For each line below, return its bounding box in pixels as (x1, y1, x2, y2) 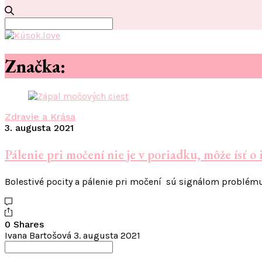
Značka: (5, 53, 70, 78)
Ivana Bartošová (5, 230, 71, 242)
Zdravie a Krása (5, 111, 75, 123)
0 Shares (5, 219, 44, 230)
